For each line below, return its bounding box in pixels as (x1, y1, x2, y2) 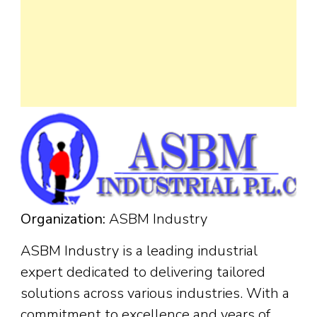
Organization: (21, 209, 105, 229)
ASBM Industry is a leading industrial (21, 241, 258, 261)
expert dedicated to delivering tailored (21, 263, 265, 282)
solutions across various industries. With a (21, 284, 289, 304)
